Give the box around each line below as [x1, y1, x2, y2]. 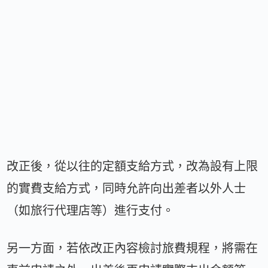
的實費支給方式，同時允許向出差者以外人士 [7, 182, 246, 196]
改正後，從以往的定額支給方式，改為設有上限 [7, 160, 258, 173]
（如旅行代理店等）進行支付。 [7, 204, 175, 218]
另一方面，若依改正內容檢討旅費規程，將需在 [7, 242, 258, 255]
